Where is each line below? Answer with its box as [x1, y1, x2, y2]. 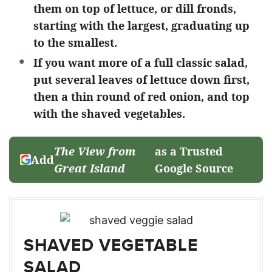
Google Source [155, 161, 234, 175]
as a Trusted [155, 144, 223, 158]
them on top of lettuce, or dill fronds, [33, 1, 236, 16]
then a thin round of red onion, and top [33, 89, 250, 104]
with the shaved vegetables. [33, 106, 188, 121]
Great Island [54, 161, 125, 175]
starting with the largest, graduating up [33, 18, 250, 33]
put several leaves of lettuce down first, [33, 72, 250, 87]
